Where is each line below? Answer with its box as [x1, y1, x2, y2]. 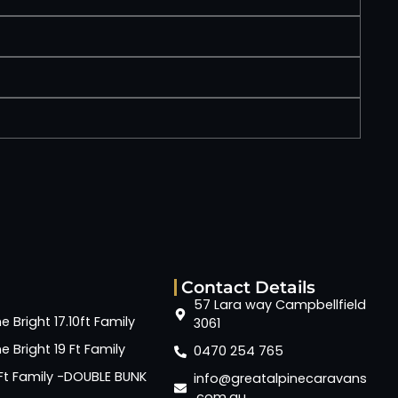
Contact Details [180, 276, 315, 298]
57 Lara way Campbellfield [194, 296, 367, 314]
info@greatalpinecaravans [194, 370, 368, 388]
